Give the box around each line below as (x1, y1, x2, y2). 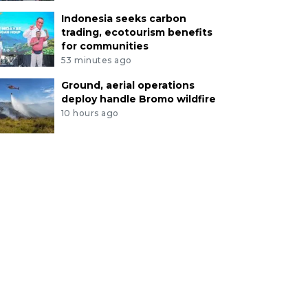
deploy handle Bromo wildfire (60, 93, 216, 106)
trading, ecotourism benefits (60, 26, 212, 39)
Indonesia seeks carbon (60, 12, 186, 25)
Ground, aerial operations (60, 79, 195, 92)
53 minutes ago (60, 55, 132, 66)
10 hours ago (60, 107, 119, 118)
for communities (60, 40, 148, 53)
